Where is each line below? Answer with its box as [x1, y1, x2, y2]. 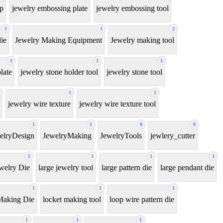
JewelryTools [100, 131, 142, 140]
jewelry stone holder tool [20, 67, 98, 76]
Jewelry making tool [111, 35, 174, 44]
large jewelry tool [38, 163, 93, 172]
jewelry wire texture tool [79, 99, 156, 108]
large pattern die [102, 163, 152, 172]
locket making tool [43, 195, 101, 204]
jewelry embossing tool [96, 3, 169, 12]
